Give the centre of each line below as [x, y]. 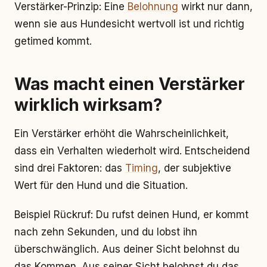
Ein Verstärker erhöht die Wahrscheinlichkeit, [122, 133]
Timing [142, 168]
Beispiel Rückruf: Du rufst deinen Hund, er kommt [131, 215]
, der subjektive [195, 168]
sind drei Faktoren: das [70, 168]
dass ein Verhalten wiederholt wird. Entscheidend [132, 151]
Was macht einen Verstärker [130, 84]
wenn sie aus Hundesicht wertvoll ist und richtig [129, 24]
